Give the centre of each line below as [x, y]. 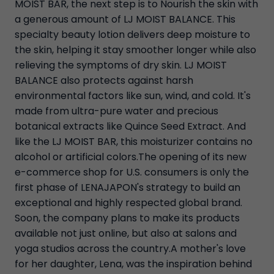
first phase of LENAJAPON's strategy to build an [128, 188]
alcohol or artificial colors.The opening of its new [131, 157]
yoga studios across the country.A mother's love [130, 249]
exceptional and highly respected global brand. [128, 203]
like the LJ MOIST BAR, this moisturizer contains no [134, 142]
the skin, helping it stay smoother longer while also [135, 50]
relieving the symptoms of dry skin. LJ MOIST [121, 65]
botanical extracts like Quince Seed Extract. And [130, 127]
